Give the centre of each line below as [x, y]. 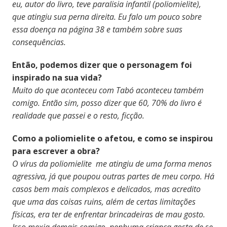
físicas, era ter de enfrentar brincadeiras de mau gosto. [108, 214]
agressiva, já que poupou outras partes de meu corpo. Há [113, 176]
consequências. [39, 42]
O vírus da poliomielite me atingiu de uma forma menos [112, 163]
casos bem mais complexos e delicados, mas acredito [106, 189]
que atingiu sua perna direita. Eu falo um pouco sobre [107, 16]
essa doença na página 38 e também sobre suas [97, 29]
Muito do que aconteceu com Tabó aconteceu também [108, 90]
